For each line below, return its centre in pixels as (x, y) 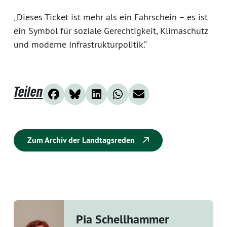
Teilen (28, 91)
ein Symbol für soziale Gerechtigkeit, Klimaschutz (111, 30)
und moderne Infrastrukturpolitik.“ (80, 44)
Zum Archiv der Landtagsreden (82, 140)
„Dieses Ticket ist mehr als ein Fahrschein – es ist (111, 17)
